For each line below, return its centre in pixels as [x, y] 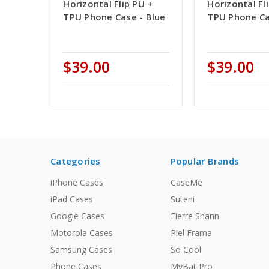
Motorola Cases [82, 233]
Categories [76, 161]
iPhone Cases [77, 183]
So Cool [186, 250]
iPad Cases [72, 199]
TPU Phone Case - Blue [114, 17]
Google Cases [77, 216]
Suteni [182, 199]
